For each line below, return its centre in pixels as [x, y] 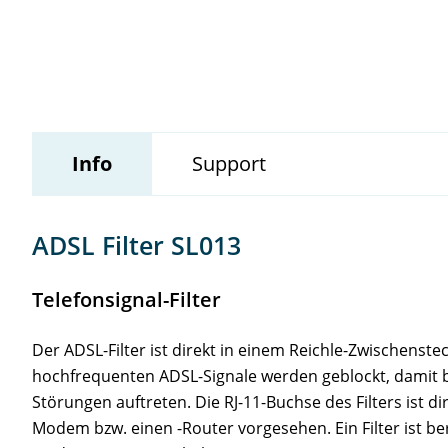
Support [229, 163]
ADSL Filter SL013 [136, 244]
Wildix [96, 62]
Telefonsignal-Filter [126, 299]
